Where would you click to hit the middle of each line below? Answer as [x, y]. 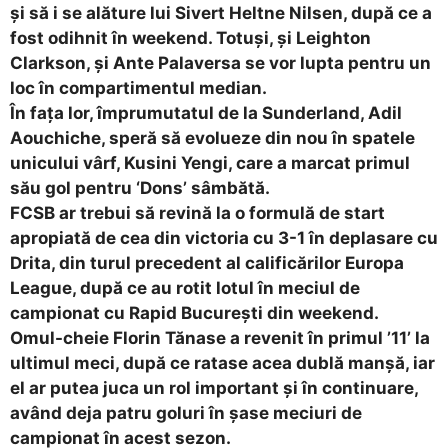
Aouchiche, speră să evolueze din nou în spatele [212, 138]
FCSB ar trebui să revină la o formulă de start [197, 213]
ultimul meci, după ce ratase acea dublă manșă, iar [222, 363]
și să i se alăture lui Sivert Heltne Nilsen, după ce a [221, 13]
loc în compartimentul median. [138, 88]
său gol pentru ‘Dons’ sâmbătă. [140, 188]
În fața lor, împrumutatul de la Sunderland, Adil [206, 113]
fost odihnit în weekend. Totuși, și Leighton [190, 38]
